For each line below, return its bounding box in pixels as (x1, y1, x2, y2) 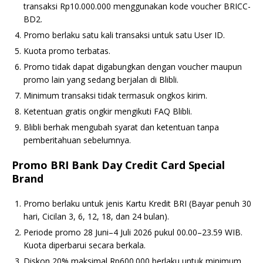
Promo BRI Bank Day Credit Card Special (12, 158, 225, 172)
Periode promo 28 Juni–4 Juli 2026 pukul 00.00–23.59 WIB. (23, 227, 242, 238)
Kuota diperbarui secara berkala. (23, 240, 146, 251)
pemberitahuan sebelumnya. (23, 134, 131, 146)
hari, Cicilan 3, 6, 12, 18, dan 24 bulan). (23, 211, 169, 222)
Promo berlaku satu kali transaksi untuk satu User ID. (23, 29, 225, 41)
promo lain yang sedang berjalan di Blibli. (23, 74, 178, 85)
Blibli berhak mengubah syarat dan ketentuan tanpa (23, 122, 219, 133)
